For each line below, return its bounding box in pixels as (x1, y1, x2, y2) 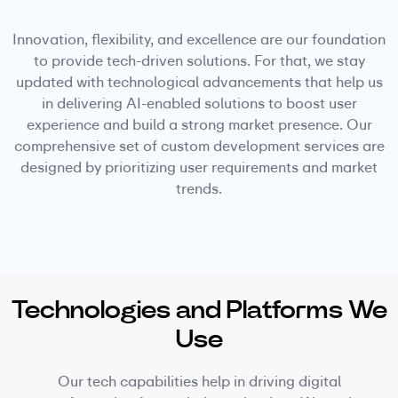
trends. (176, 179, 222, 198)
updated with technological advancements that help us (15, 72, 383, 92)
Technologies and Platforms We (11, 293, 387, 325)
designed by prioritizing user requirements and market (20, 157, 378, 177)
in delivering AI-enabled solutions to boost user (41, 93, 357, 113)
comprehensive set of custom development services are (13, 136, 385, 155)
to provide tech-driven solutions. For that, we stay (33, 51, 365, 70)
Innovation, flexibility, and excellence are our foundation (12, 29, 386, 49)
